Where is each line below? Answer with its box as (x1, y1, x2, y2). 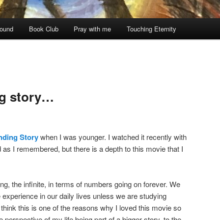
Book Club (28, 24, 58, 34)
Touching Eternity (126, 24, 176, 34)
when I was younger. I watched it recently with (38, 131, 187, 142)
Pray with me (74, 24, 111, 34)
